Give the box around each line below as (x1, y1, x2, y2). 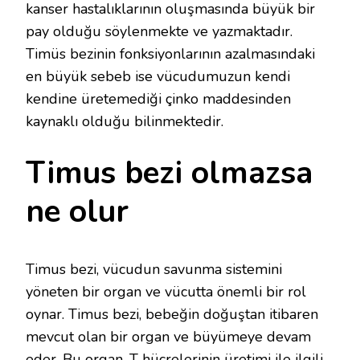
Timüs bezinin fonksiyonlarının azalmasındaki (26, 44, 315, 64)
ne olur (26, 190, 129, 234)
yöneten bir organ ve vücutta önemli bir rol (26, 281, 306, 301)
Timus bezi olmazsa (26, 152, 313, 195)
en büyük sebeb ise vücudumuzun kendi (26, 67, 290, 87)
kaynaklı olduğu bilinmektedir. (26, 112, 223, 132)
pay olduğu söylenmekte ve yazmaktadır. (26, 22, 292, 42)
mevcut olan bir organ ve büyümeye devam (26, 326, 311, 346)
